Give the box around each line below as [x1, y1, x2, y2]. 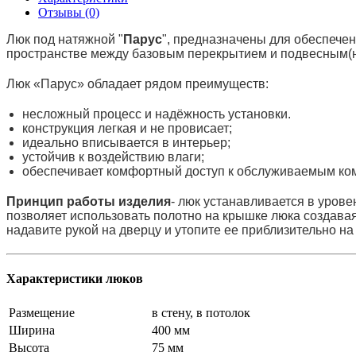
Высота [9, 340, 49, 354]
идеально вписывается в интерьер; [22, 136, 230, 150]
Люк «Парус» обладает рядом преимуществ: [6, 77, 269, 91]
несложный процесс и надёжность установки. [22, 107, 291, 122]
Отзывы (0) [38, 6, 99, 20]
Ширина [9, 323, 55, 337]
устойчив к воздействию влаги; [22, 150, 204, 164]
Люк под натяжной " [6, 33, 123, 47]
